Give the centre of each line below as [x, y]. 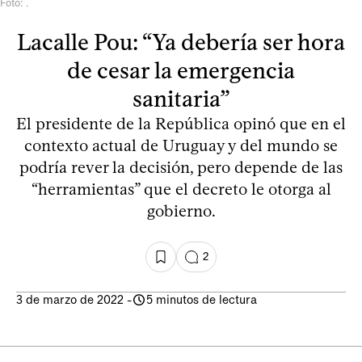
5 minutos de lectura [202, 299]
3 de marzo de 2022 [70, 299]
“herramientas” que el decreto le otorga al [181, 189]
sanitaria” [181, 98]
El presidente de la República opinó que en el [181, 123]
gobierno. [181, 210]
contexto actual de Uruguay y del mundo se [181, 145]
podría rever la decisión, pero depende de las [181, 167]
